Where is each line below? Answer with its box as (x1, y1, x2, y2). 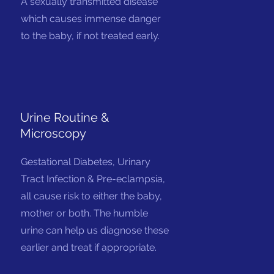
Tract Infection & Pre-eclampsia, (21, 173, 166, 185)
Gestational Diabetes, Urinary (21, 156, 151, 168)
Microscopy (20, 126, 87, 141)
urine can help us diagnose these (21, 224, 169, 236)
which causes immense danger (21, 13, 161, 24)
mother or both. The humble (21, 207, 149, 219)
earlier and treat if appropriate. (21, 242, 157, 253)
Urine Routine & (20, 110, 109, 125)
